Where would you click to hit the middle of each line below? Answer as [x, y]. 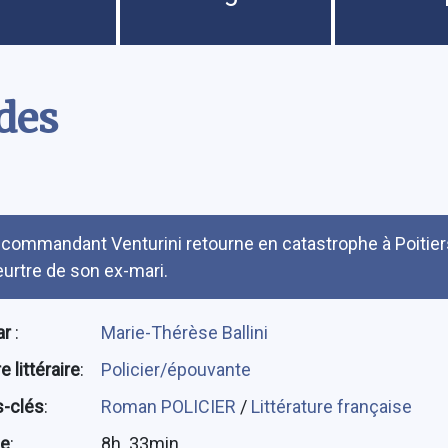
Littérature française [331, 406]
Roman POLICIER [170, 406]
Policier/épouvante [175, 369]
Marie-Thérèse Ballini [184, 332]
